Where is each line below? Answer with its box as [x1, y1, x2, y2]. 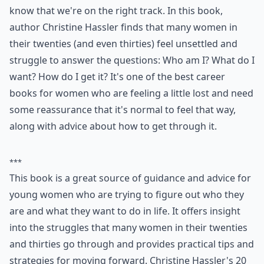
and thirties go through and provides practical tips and [9, 237, 254, 250]
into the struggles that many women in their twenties [9, 221, 247, 234]
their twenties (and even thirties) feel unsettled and [9, 37, 237, 50]
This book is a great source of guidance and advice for [9, 171, 251, 184]
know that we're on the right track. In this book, [9, 4, 223, 17]
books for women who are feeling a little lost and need [9, 87, 253, 100]
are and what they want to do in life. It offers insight [9, 204, 240, 217]
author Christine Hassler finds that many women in [9, 21, 237, 34]
